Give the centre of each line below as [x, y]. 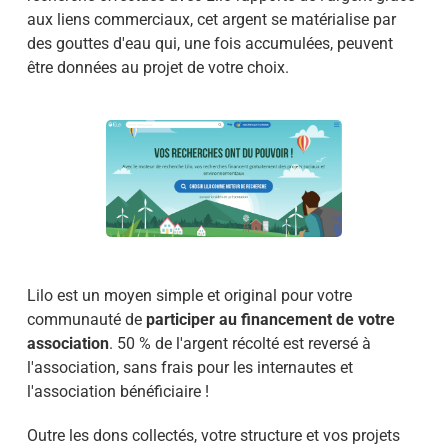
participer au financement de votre [270, 319]
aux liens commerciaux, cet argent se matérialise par [211, 19]
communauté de [86, 319]
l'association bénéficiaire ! [117, 391]
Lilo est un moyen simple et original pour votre [189, 295]
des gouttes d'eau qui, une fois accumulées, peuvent [209, 43]
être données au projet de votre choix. [157, 67]
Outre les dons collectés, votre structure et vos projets [213, 435]
